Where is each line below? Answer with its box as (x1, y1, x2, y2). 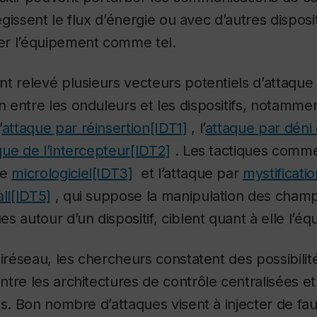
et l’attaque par (137, 165, 243, 183)
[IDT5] (11, 188, 51, 205)
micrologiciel (11, 165, 92, 183)
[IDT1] (149, 120, 188, 137)
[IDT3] (91, 165, 133, 183)
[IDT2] (130, 142, 171, 160)
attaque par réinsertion (1, 120, 150, 137)
